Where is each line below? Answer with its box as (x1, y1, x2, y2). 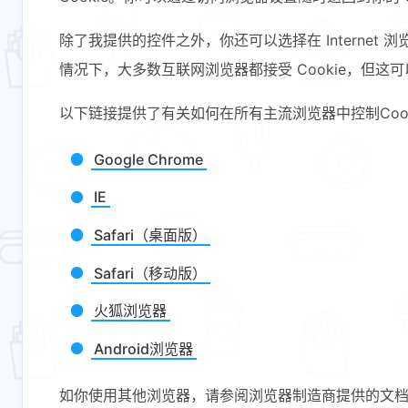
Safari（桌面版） (94, 226, 208, 245)
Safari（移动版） (94, 263, 208, 282)
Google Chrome (94, 149, 204, 168)
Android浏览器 (94, 339, 194, 358)
